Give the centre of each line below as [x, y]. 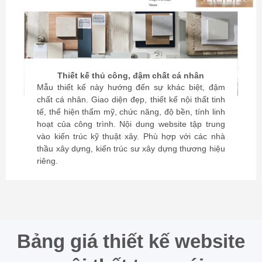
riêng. [48, 161]
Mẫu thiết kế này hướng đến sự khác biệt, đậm [131, 88]
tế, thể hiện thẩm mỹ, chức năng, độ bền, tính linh [131, 112]
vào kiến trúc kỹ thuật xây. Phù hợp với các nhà [131, 137]
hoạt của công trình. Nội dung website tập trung [131, 125]
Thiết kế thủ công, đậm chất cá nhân [131, 75]
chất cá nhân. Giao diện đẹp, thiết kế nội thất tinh [131, 100]
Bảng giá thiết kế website [131, 242]
